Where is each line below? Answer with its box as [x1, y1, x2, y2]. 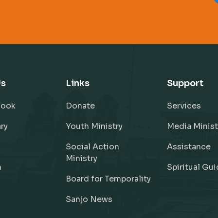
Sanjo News [65, 194, 112, 204]
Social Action [65, 142, 119, 152]
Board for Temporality [65, 174, 151, 184]
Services [167, 101, 201, 111]
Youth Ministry [65, 121, 123, 131]
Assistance [167, 142, 211, 152]
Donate [65, 101, 95, 111]
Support [167, 78, 204, 89]
